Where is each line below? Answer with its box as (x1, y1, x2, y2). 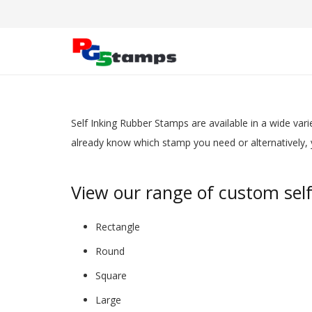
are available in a (189, 116, 267, 130)
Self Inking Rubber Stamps (71, 116, 189, 130)
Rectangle (95, 220, 140, 233)
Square (95, 269, 127, 282)
